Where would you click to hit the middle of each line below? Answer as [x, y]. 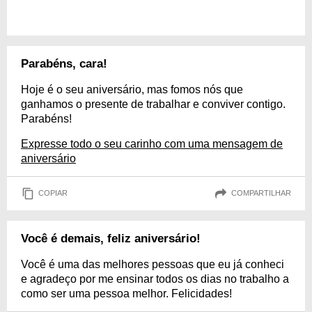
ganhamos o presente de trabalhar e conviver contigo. [153, 104]
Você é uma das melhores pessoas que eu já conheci [153, 264]
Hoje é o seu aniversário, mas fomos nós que [132, 89]
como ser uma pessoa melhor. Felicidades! [126, 293]
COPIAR [53, 193]
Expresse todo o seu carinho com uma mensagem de [152, 143]
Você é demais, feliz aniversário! [111, 238]
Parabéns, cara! [64, 63]
